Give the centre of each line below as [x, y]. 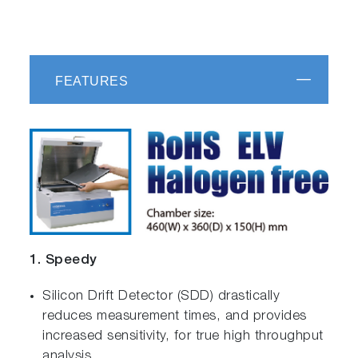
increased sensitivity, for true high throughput [183, 336]
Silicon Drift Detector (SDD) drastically [161, 296]
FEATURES [92, 81]
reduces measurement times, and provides [175, 316]
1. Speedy [64, 261]
